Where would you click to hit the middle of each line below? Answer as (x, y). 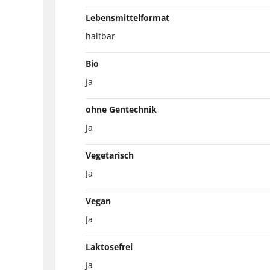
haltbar (100, 36)
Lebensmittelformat (127, 17)
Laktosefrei (109, 246)
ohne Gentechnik (121, 109)
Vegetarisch (110, 155)
